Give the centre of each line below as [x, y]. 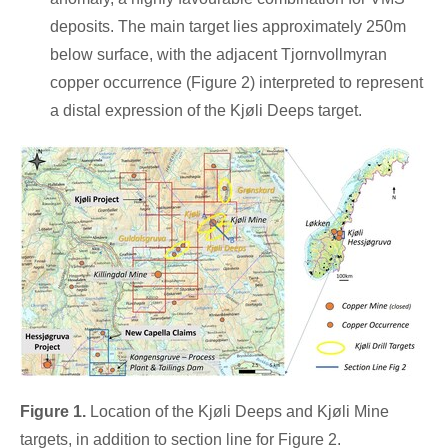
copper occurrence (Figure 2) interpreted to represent [236, 82]
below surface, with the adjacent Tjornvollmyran [218, 54]
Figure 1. [53, 411]
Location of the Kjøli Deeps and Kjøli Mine [237, 411]
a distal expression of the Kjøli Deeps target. [206, 110]
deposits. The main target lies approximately [208, 26]
